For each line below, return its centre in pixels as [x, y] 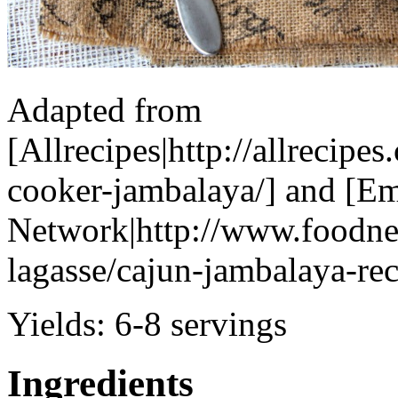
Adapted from [104, 109]
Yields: [61, 323]
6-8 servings [201, 323]
